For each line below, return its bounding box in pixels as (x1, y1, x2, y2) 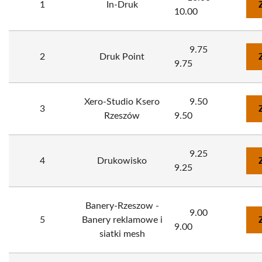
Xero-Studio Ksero (84, 97, 160, 106)
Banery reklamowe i (81, 215, 163, 225)
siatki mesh (99, 229, 145, 239)
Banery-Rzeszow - (85, 201, 159, 211)
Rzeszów (104, 111, 140, 120)
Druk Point (99, 52, 144, 61)
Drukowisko (97, 156, 147, 166)
